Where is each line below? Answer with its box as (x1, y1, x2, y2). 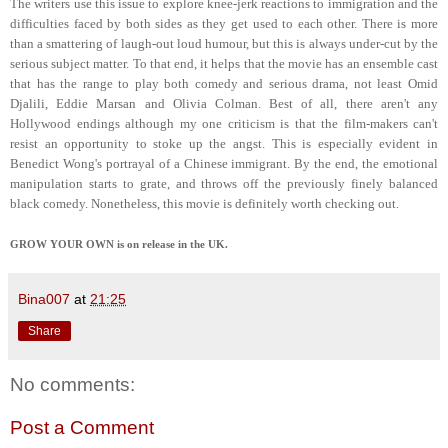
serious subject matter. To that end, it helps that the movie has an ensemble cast (10, 55, 438, 71)
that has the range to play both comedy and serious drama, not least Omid (10, 75, 438, 91)
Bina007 (18, 290, 70, 307)
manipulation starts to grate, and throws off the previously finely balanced (10, 175, 438, 191)
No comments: (10, 373, 135, 395)
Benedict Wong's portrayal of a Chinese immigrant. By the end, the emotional (10, 155, 438, 171)
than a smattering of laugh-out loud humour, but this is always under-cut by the (10, 35, 438, 51)
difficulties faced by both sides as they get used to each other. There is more (10, 15, 438, 31)
